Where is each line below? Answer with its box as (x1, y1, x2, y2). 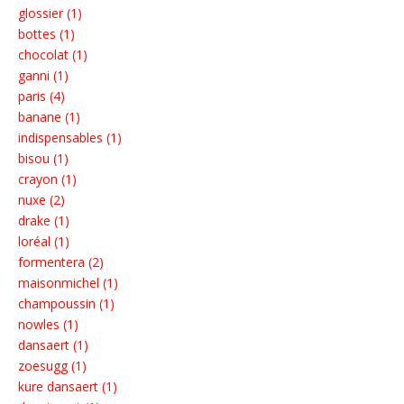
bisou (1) (18, 150, 69, 168)
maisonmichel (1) (18, 274, 118, 292)
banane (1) (18, 108, 80, 126)
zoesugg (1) (18, 357, 87, 375)
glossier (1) (18, 5, 82, 23)
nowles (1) (18, 316, 78, 334)
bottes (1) (18, 25, 75, 43)
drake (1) (18, 212, 69, 230)
